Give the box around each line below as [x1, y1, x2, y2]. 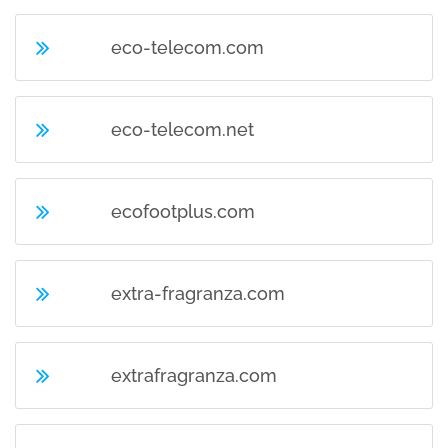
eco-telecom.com [111, 37, 265, 58]
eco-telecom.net [111, 119, 255, 140]
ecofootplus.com [111, 201, 256, 222]
